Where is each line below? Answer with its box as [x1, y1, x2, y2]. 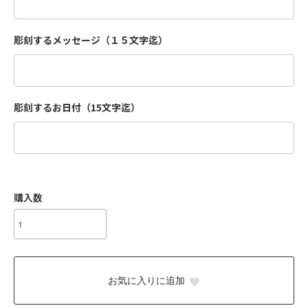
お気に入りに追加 [107, 275, 185, 286]
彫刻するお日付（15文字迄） [14, 100, 140, 114]
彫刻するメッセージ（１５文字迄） [14, 32, 168, 47]
